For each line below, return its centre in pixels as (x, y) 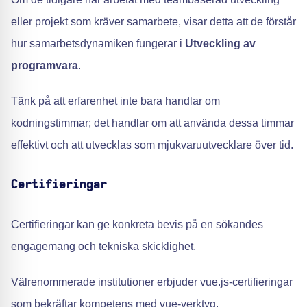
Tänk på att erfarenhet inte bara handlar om (115, 101)
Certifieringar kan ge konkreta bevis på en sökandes (137, 224)
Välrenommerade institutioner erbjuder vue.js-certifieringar (152, 282)
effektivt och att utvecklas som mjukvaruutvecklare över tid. (152, 145)
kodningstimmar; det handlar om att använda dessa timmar (152, 123)
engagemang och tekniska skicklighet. (103, 246)
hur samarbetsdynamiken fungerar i (98, 44)
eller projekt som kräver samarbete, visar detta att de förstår (153, 22)
